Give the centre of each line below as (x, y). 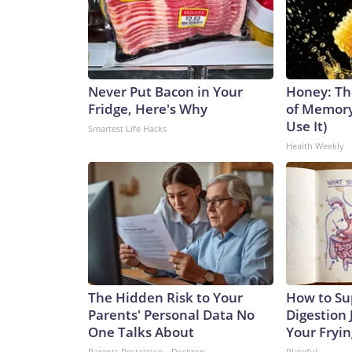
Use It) (306, 126)
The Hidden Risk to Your (165, 298)
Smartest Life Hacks (127, 129)
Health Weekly (315, 146)
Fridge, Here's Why (148, 109)
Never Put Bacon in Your (165, 92)
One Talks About (141, 332)
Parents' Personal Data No (171, 315)
